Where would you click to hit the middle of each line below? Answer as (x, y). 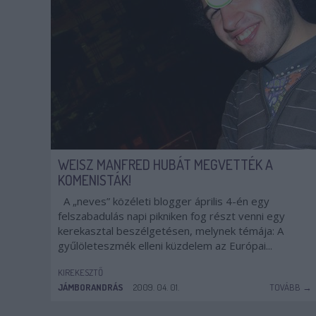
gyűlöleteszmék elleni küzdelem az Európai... (165, 245)
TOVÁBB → (291, 287)
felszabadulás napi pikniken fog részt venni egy (171, 216)
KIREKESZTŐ (80, 272)
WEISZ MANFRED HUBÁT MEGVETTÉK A (165, 164)
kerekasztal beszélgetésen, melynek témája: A (171, 231)
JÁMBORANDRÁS (91, 287)
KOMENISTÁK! (95, 180)
